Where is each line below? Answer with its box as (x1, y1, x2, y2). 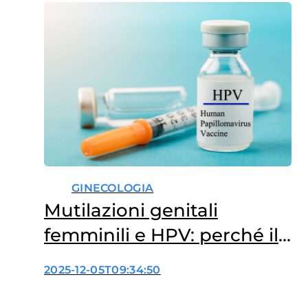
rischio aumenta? (43, 249, 202, 272)
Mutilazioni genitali (43, 199, 218, 222)
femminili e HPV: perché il (43, 224, 278, 247)
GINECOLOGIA (71, 181, 154, 195)
